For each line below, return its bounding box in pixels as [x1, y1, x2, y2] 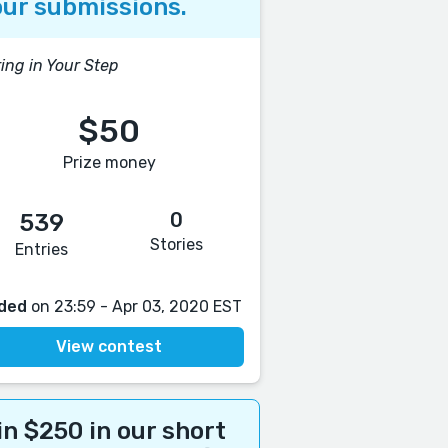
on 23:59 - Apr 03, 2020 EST [26, 297, 242, 316]
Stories [150, 235, 204, 254]
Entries [15, 240, 69, 259]
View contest [56, 337, 163, 356]
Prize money [62, 153, 156, 172]
